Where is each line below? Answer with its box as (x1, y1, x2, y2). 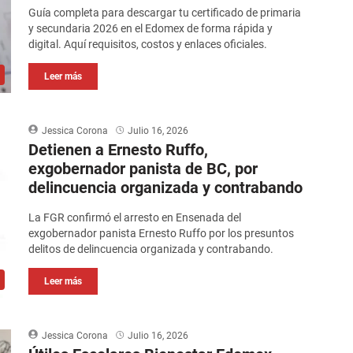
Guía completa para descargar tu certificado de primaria (28, 6, 302, 20)
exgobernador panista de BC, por (28, 159, 258, 179)
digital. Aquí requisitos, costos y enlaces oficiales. (28, 38, 268, 51)
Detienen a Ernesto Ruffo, (28, 140, 209, 160)
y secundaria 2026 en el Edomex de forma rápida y (28, 22, 273, 35)
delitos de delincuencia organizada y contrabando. (28, 243, 274, 256)
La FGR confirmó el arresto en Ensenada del (28, 211, 242, 225)
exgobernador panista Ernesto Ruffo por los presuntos (28, 227, 295, 240)
